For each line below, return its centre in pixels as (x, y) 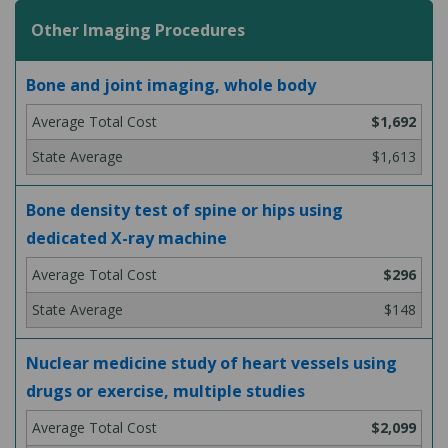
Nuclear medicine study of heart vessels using (211, 363)
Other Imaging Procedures (138, 30)
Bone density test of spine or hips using (184, 210)
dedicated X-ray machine (126, 238)
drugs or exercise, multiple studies (165, 391)
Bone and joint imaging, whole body (171, 85)
